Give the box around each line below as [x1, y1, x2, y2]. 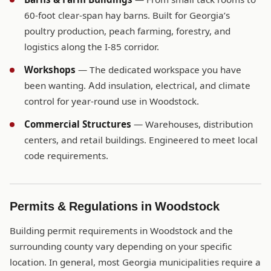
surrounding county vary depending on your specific [10, 241, 232, 253]
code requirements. [24, 150, 108, 162]
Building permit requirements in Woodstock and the [10, 225, 233, 237]
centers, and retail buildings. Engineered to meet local [24, 134, 258, 146]
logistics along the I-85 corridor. [24, 41, 159, 53]
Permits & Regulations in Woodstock [10, 199, 220, 214]
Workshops [24, 64, 76, 76]
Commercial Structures [24, 119, 131, 131]
